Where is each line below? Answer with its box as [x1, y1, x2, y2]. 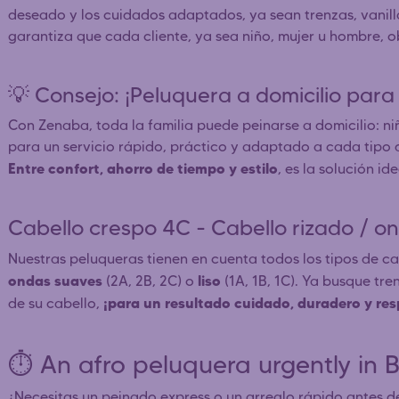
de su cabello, [8, 294, 103, 312]
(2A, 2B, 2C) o [102, 272, 198, 289]
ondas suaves [8, 271, 102, 289]
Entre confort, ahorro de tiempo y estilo [8, 159, 278, 177]
